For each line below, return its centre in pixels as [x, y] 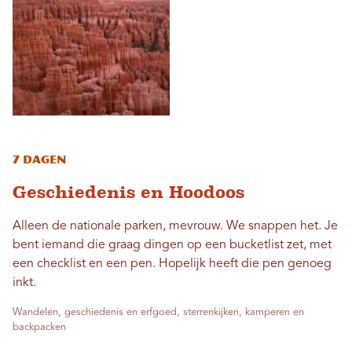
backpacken [39, 327]
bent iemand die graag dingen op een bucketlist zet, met [172, 245]
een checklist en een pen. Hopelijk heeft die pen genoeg [172, 264]
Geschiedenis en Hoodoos [128, 192]
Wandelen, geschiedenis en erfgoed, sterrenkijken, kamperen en [158, 312]
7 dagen [39, 159]
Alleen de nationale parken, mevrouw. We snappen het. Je [175, 226]
